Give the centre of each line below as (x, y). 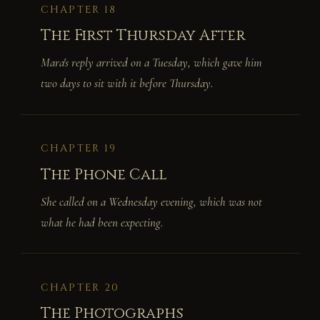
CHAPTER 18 (79, 9)
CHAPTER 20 (80, 287)
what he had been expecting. (102, 222)
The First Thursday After (143, 36)
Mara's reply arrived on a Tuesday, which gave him (151, 62)
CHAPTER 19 (79, 148)
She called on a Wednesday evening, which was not (151, 201)
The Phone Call (104, 175)
